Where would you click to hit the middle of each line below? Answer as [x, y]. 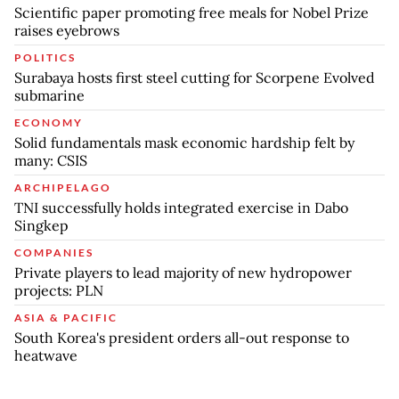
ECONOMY [49, 122]
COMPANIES [54, 252]
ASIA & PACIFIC [66, 317]
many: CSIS [51, 160]
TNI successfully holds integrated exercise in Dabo [181, 207]
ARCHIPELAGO [63, 187]
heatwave [46, 355]
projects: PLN [59, 290]
